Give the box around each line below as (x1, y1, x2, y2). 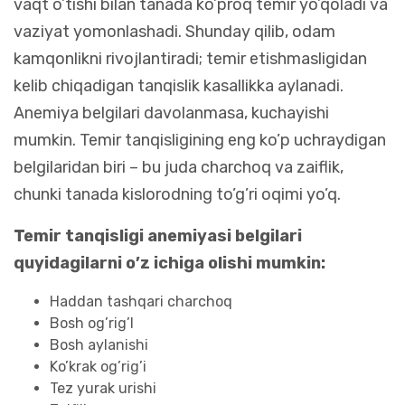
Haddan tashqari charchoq (50, 292, 232, 310)
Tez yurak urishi (50, 379, 156, 397)
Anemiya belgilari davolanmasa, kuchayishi (14, 102, 329, 123)
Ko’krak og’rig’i (50, 357, 146, 375)
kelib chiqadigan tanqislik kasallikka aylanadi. (14, 75, 344, 96)
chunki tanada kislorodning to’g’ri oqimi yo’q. (14, 184, 341, 204)
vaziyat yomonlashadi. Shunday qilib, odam (14, 21, 335, 42)
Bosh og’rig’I (50, 314, 137, 332)
